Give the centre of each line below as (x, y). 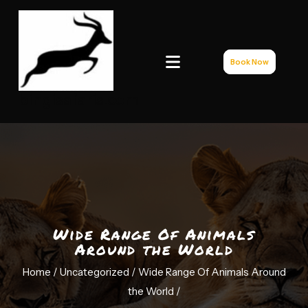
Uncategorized (94, 272)
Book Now (250, 62)
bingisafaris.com (79, 100)
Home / (40, 272)
